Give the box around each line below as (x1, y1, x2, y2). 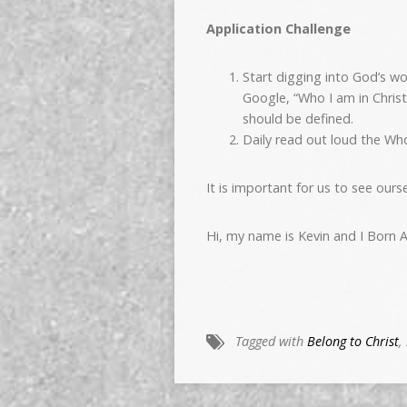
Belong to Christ (307, 333, 399, 351)
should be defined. (243, 110, 353, 128)
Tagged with (235, 333, 307, 351)
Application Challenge (206, 20, 351, 38)
